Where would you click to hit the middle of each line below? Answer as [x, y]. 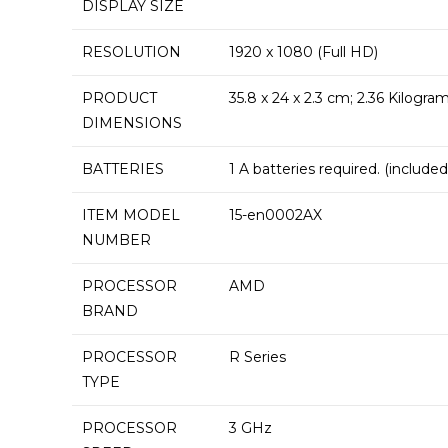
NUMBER [116, 240]
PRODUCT [119, 98]
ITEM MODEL [131, 215]
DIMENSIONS [132, 123]
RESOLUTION [131, 52]
